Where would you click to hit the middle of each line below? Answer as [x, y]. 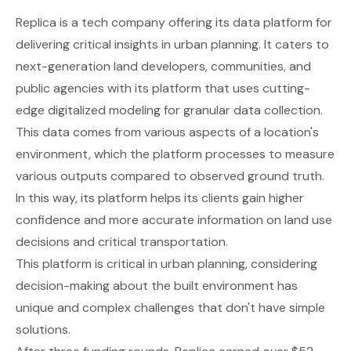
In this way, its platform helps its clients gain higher [160, 197]
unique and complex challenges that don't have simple [170, 307]
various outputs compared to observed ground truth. [170, 175]
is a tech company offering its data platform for [194, 22]
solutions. [43, 329]
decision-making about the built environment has [157, 285]
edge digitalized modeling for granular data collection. [169, 110]
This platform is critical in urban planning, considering [166, 263]
